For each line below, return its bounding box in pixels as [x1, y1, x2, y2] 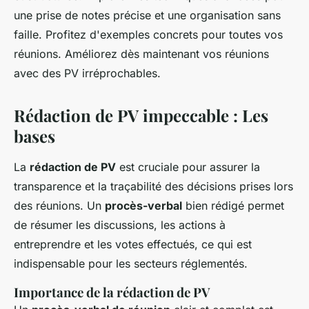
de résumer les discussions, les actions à [14, 218, 226, 232]
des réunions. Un [14, 199, 105, 213]
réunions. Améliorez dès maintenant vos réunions [14, 47, 269, 61]
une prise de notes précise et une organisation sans [14, 8, 281, 23]
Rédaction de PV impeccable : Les [14, 104, 268, 127]
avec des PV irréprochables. [14, 66, 161, 81]
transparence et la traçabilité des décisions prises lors [14, 179, 293, 194]
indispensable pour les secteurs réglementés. [14, 257, 248, 271]
